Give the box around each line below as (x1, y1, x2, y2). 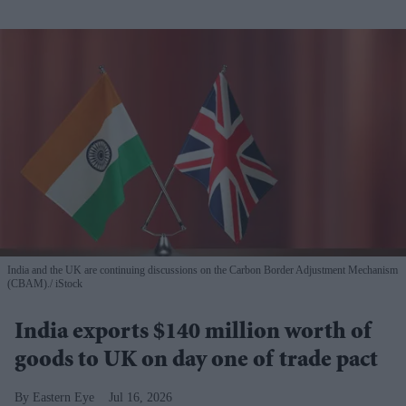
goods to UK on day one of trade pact (14, 350, 378, 374)
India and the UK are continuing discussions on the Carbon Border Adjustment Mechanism (7, 264, 398, 277)
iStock (53, 277, 82, 291)
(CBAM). (7, 277, 50, 291)
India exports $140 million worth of (14, 322, 372, 346)
